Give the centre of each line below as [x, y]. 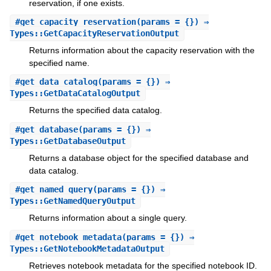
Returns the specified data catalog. [95, 110]
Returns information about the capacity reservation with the [142, 50]
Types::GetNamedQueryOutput [72, 201]
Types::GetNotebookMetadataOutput [87, 248]
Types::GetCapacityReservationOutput [94, 33]
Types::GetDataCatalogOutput [75, 93]
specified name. [59, 63]
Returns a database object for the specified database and [139, 158]
